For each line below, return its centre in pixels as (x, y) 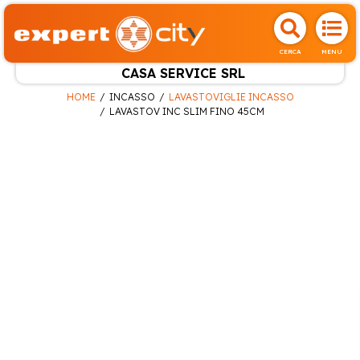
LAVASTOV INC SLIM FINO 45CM (187, 111)
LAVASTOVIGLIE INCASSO (231, 96)
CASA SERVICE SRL (183, 73)
